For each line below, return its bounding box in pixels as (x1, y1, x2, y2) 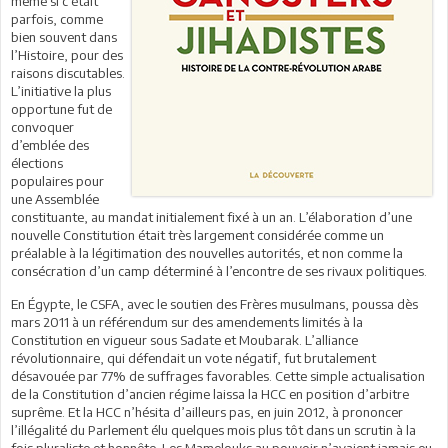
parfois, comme (11, 10, 103, 27)
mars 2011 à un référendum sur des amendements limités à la (11, 313, 363, 330)
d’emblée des (11, 136, 89, 153)
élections (11, 154, 63, 171)
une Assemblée (11, 190, 99, 207)
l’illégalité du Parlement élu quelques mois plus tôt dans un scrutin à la (11, 421, 416, 438)
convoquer (11, 118, 74, 135)
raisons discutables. (11, 64, 125, 81)
